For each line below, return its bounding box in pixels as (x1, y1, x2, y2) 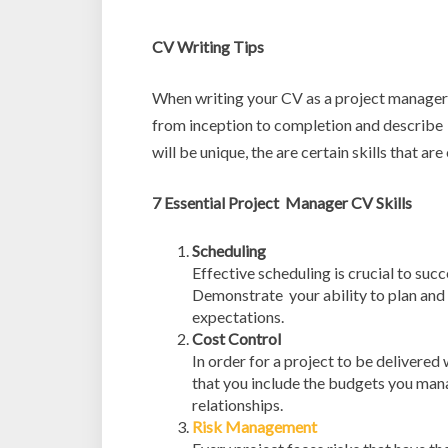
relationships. (192, 395, 283, 414)
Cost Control (192, 329, 281, 348)
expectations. (192, 307, 284, 326)
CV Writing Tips (152, 37, 264, 56)
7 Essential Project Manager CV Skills (152, 193, 412, 212)
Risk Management (192, 417, 317, 436)
